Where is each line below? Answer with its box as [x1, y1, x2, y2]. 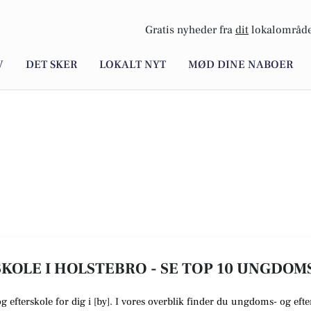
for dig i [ [56, 295, 96, 308]
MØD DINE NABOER [188, 58, 293, 72]
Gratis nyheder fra [145, 23, 235, 37]
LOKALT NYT [99, 58, 166, 72]
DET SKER [26, 58, 77, 72]
